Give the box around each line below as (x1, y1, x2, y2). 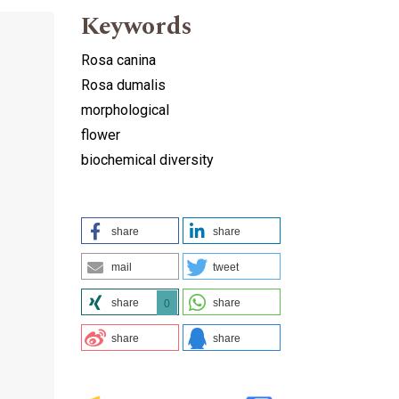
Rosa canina (81, 51, 156, 69)
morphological (81, 101, 169, 118)
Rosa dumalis (81, 76, 166, 94)
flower (81, 126, 120, 143)
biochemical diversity (81, 151, 214, 168)
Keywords (81, 6, 192, 45)
